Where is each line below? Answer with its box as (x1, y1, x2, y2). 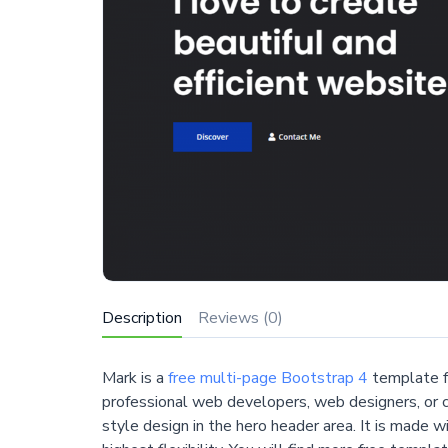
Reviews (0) (197, 306, 283, 329)
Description (101, 306, 182, 329)
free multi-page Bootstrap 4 (167, 367, 368, 390)
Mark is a (101, 367, 168, 390)
